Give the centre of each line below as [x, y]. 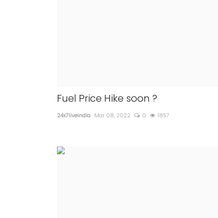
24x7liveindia [74, 115]
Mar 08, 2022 [112, 115]
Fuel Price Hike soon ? [107, 98]
